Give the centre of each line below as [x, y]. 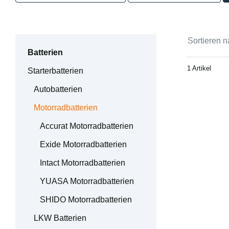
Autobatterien [58, 89]
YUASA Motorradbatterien [87, 181]
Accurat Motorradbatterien [87, 126]
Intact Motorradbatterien [83, 163]
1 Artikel [199, 68]
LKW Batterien [60, 218]
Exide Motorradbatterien [83, 145]
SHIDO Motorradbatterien [86, 200]
